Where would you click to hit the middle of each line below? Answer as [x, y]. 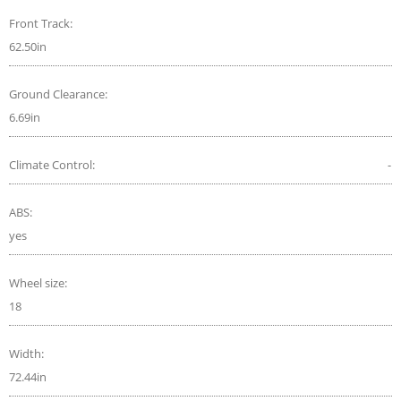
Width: [28, 353]
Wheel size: [39, 282]
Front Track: [42, 23]
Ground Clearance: [60, 94]
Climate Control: [53, 164]
